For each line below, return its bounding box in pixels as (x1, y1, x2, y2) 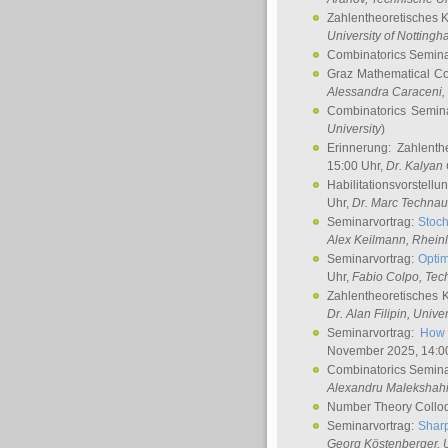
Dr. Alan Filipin (327, 307, 407, 321)
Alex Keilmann (327, 233, 406, 247)
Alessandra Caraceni (327, 85, 442, 99)
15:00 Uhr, (327, 159, 386, 173)
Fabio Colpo (352, 270, 419, 284)
